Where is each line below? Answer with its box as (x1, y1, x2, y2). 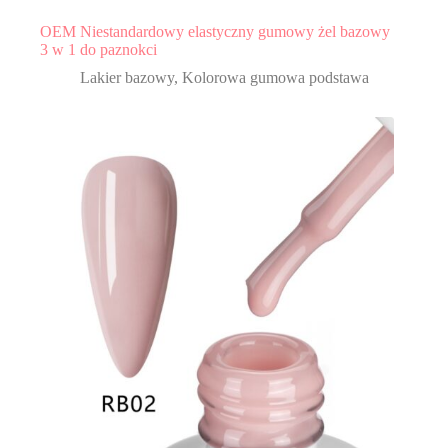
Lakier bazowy (80, 68, 174, 86)
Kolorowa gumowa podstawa (182, 68, 369, 86)
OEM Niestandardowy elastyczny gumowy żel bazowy (40, 22, 390, 40)
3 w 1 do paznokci (40, 40, 157, 58)
